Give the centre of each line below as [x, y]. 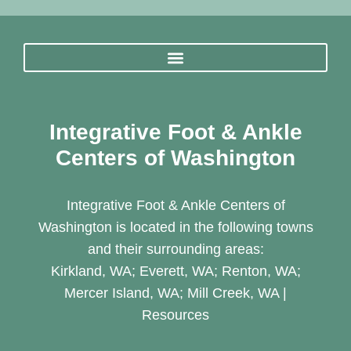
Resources [175, 315]
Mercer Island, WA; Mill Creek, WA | [175, 293]
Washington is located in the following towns [175, 228]
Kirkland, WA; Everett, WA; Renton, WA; [175, 271]
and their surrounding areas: [175, 250]
